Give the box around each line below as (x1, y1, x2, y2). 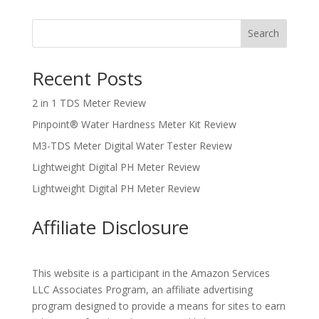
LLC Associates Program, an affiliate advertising (31, 282, 253, 296)
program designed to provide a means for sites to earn (31, 298, 286, 313)
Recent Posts (31, 65, 142, 91)
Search (248, 26, 280, 41)
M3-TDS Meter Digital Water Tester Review (31, 138, 232, 152)
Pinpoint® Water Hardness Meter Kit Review (31, 117, 236, 131)
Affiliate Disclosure (31, 214, 189, 240)
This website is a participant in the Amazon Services (31, 266, 270, 280)
